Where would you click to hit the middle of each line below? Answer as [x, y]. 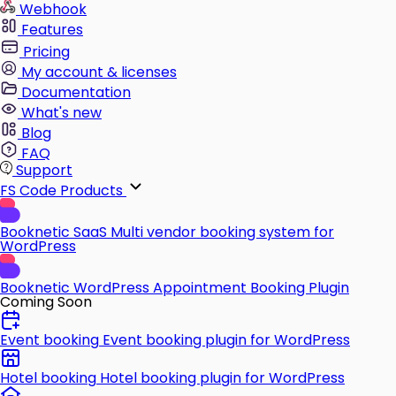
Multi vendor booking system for [222, 232]
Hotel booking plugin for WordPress [222, 378]
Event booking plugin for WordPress [226, 340]
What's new [60, 113]
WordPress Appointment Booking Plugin [211, 288]
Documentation [74, 93]
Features [50, 30]
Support [42, 171]
